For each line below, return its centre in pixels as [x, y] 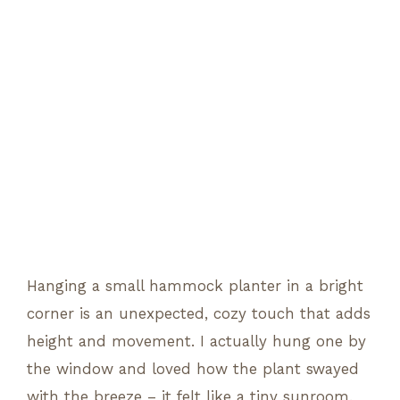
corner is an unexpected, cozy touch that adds [199, 313]
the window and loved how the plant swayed [193, 368]
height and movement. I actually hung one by [196, 341]
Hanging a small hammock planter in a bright [195, 285]
